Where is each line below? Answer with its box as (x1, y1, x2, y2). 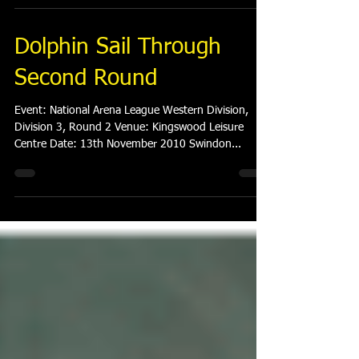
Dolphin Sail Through (14, 36, 221, 58)
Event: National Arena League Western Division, (14, 105, 50, 116)
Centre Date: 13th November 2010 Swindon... (14, 139, 241, 150)
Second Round (14, 67, 157, 90)
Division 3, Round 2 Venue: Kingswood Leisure (14, 122, 244, 133)
